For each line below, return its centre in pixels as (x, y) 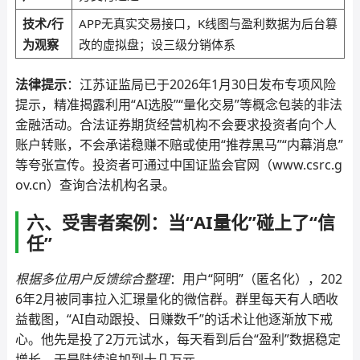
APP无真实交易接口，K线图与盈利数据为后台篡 (208, 23)
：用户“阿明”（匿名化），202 (256, 279)
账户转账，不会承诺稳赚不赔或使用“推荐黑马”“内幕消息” (179, 145)
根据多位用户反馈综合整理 (92, 279)
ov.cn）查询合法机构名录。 (95, 185)
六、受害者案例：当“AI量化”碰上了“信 (180, 222)
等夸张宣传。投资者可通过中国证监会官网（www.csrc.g (178, 165)
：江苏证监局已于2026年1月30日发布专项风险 (201, 84)
